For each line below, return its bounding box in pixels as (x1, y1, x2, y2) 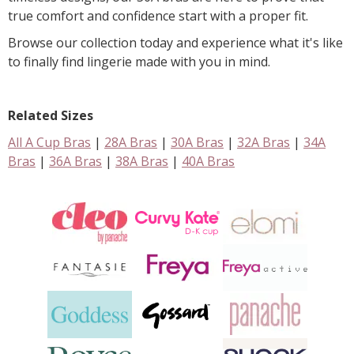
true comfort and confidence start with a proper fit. (8, 6, 308, 24)
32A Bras (237, 133, 290, 151)
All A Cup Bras (8, 133, 91, 151)
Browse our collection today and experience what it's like (8, 33, 343, 51)
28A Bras (104, 133, 157, 151)
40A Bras (182, 152, 235, 170)
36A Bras (49, 152, 102, 170)
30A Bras (171, 133, 224, 151)
